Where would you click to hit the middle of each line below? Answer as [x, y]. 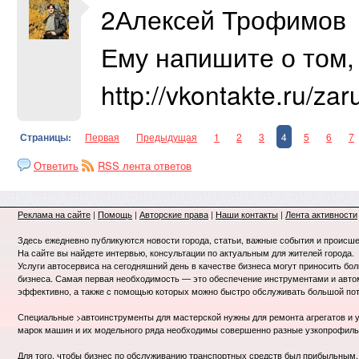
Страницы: [47, 137]
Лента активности [321, 214]
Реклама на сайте [54, 214]
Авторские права [174, 214]
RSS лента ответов [145, 165]
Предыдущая [167, 137]
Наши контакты [247, 214]
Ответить [56, 165]
